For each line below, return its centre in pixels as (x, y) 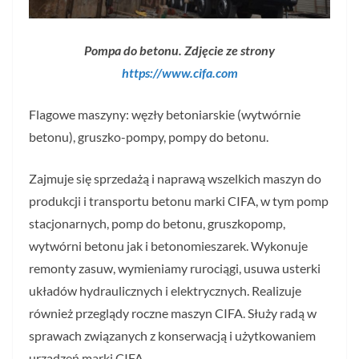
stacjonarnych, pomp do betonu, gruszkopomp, (157, 224)
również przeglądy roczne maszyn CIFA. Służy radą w (173, 313)
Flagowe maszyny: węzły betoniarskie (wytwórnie (165, 115)
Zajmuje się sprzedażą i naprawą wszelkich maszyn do (175, 179)
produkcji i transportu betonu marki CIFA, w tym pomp (179, 201)
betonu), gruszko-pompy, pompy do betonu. (149, 137)
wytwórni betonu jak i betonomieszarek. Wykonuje (168, 246)
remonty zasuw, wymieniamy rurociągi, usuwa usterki (175, 268)
